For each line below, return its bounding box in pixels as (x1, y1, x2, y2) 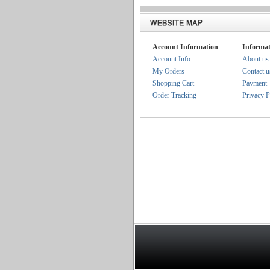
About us (242, 55, 269, 63)
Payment (242, 79, 267, 87)
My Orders (152, 67, 184, 75)
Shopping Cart (152, 79, 194, 87)
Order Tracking (152, 91, 196, 99)
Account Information (152, 43, 218, 51)
